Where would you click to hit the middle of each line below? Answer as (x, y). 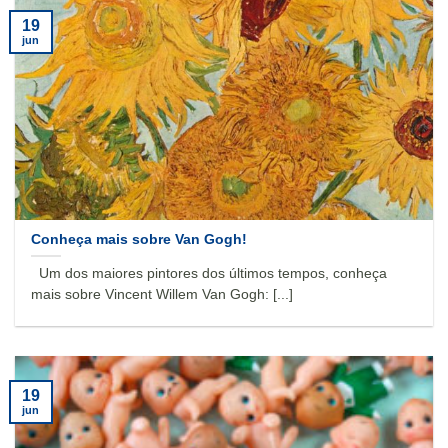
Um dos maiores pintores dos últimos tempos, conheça (209, 274)
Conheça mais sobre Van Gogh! (139, 239)
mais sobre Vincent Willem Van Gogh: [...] (162, 295)
